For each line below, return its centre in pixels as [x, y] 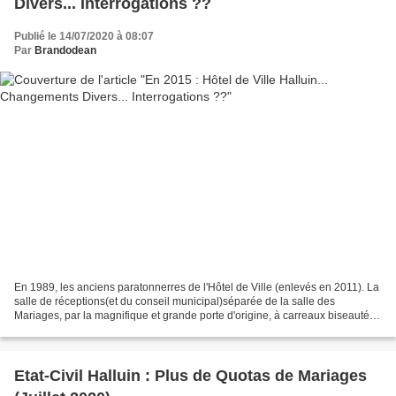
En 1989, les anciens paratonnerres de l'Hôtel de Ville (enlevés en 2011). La [197, 287]
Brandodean [65, 51]
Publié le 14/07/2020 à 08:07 [84, 37]
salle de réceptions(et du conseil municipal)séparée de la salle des [175, 301]
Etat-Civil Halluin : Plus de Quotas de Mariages [190, 375]
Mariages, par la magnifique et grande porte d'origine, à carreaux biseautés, [196, 315]
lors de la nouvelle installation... [90, 329]
